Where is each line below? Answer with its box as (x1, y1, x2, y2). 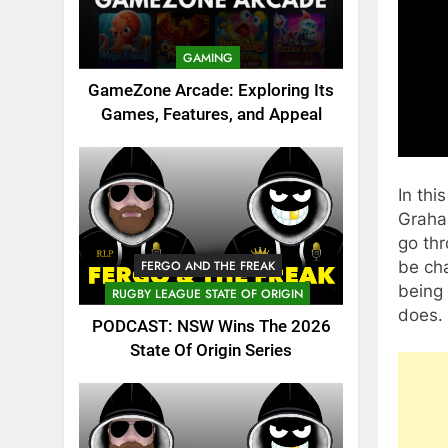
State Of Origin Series (130, 341, 292, 361)
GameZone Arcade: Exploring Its (88, 80, 334, 100)
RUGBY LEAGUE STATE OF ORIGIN (112, 285, 303, 304)
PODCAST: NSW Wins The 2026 (91, 317, 331, 337)
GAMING (182, 48, 233, 67)
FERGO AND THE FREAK (140, 257, 275, 276)
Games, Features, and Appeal (100, 104, 322, 124)
